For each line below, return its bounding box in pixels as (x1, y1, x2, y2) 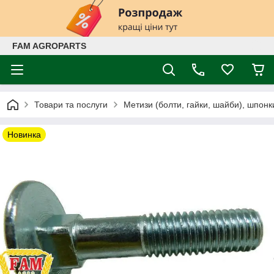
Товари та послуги (34, 100, 108, 109)
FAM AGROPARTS (12, 41, 86, 51)
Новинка (7, 130, 41, 139)
